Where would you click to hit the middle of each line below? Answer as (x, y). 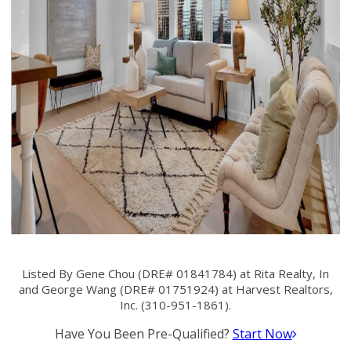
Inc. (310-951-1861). (175, 305)
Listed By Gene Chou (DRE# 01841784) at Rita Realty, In (175, 273)
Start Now (262, 334)
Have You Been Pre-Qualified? (143, 334)
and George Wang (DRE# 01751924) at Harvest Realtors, (175, 289)
